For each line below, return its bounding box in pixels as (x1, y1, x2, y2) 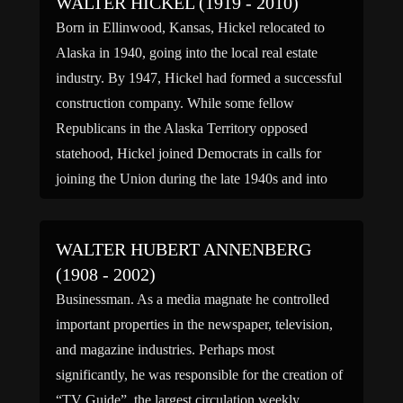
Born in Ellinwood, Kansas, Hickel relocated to (56, 20, 325, 35)
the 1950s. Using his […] (56, 196, 199, 211)
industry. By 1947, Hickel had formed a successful (56, 70, 342, 85)
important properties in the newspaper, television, (56, 317, 333, 332)
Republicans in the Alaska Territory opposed (56, 121, 308, 136)
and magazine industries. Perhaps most (56, 342, 274, 357)
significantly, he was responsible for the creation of (56, 367, 343, 382)
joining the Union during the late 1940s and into (56, 171, 327, 186)
